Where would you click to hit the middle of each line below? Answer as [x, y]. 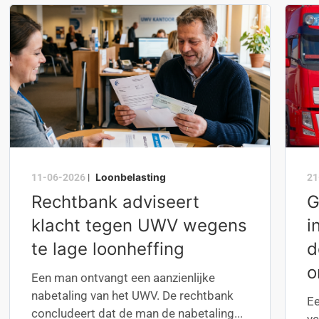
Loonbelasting [131, 177]
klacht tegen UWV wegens [140, 225]
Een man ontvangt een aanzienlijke [124, 278]
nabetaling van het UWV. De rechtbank [133, 296]
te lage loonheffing [108, 249]
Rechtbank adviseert [116, 202]
